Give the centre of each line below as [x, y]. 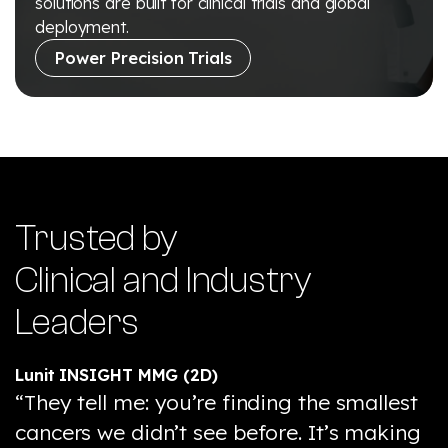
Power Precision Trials [143, 57]
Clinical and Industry [163, 279]
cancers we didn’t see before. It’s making [218, 431]
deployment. [82, 26]
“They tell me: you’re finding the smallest [216, 401]
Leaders [77, 321]
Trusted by [96, 237]
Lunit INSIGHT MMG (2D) [116, 374]
